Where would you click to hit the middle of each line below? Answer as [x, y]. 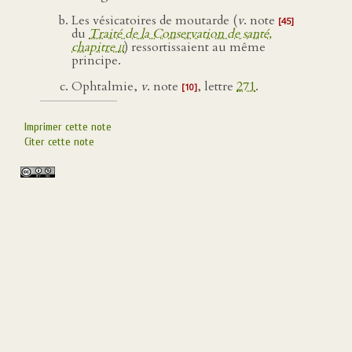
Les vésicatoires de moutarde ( [154, 20]
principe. [96, 60]
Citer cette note [59, 142]
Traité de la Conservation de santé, [180, 34]
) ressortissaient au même [195, 47]
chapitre [95, 47]
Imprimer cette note [68, 127]
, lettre [217, 86]
